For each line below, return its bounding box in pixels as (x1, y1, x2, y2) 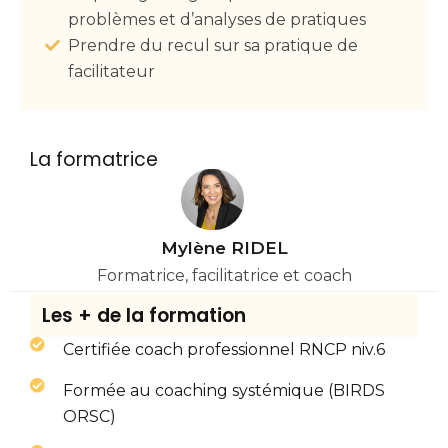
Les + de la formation (42, 302, 246, 330)
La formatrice (30, 145, 158, 173)
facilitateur (68, 61, 155, 81)
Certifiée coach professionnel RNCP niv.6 (62, 340, 385, 360)
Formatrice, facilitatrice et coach (96, 266, 352, 286)
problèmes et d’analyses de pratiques (68, 9, 366, 29)
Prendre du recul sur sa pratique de (68, 35, 358, 55)
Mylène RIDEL (160, 238, 288, 259)
